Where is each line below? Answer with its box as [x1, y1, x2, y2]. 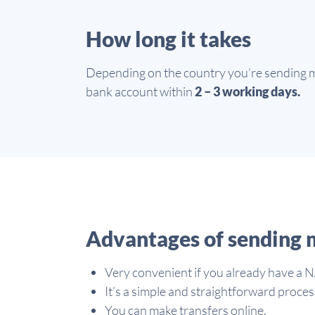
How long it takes [86, 26, 251, 51]
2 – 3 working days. [195, 84, 300, 99]
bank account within [86, 84, 195, 99]
